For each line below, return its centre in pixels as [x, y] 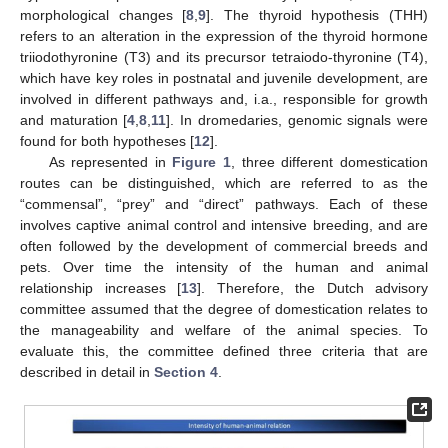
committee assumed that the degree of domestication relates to [224, 309]
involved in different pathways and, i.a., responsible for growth [224, 99]
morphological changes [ [103, 15]
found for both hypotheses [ [107, 141]
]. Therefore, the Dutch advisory [312, 288]
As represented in [110, 162]
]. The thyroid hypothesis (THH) [317, 15]
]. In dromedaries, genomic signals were [297, 120]
